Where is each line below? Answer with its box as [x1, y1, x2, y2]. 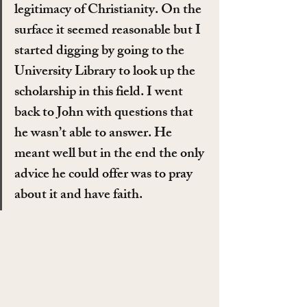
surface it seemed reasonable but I [14, 19, 204, 44]
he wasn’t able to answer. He [14, 122, 175, 147]
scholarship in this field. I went [14, 81, 186, 106]
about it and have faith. [14, 184, 143, 208]
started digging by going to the [14, 40, 187, 64]
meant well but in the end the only [14, 143, 207, 167]
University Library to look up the [14, 60, 198, 85]
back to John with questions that [14, 101, 196, 126]
